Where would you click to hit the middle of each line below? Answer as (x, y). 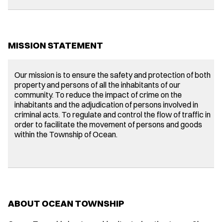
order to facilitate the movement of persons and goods (108, 124)
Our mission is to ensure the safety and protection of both (112, 75)
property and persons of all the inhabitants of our (97, 84)
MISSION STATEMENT (56, 45)
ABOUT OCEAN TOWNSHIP (66, 203)
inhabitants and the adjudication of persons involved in (106, 104)
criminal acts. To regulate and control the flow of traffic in (112, 114)
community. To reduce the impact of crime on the (98, 94)
